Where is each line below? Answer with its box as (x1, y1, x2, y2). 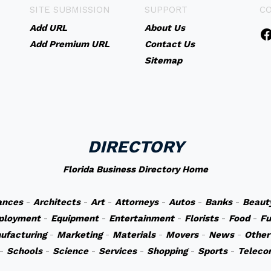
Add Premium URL (29, 39, 109, 50)
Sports (197, 246, 227, 256)
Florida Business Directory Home (63, 164, 208, 175)
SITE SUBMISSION (29, 4, 110, 15)
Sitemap (144, 55, 182, 66)
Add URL (29, 22, 67, 33)
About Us (144, 22, 185, 33)
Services (98, 246, 137, 256)
